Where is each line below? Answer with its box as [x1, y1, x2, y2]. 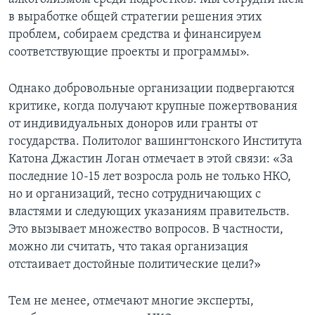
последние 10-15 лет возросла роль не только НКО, [8, 169, 291, 184]
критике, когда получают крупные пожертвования [8, 99, 297, 113]
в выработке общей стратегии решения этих [8, 10, 262, 24]
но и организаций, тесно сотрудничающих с [8, 187, 261, 201]
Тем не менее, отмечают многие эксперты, [8, 294, 254, 308]
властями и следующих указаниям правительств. [8, 205, 290, 219]
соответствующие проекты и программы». [8, 45, 250, 59]
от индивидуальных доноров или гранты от [8, 117, 257, 131]
